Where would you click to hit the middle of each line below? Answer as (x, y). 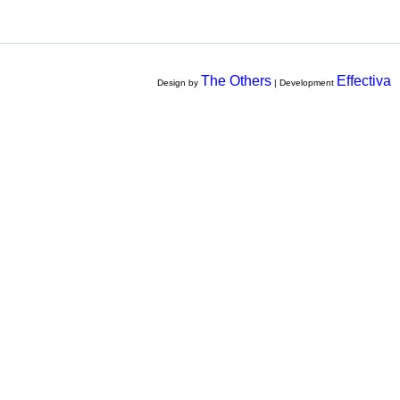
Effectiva (364, 81)
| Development (304, 83)
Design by (179, 83)
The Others (236, 81)
